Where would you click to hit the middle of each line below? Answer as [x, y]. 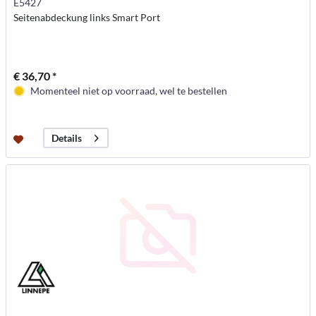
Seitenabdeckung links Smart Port [87, 18]
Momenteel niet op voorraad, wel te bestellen [129, 91]
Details [67, 138]
